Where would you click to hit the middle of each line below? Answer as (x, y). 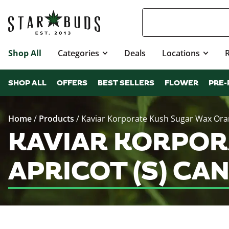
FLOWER (181, 83)
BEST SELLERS (126, 83)
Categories (78, 53)
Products (56, 119)
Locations (181, 53)
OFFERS (72, 83)
